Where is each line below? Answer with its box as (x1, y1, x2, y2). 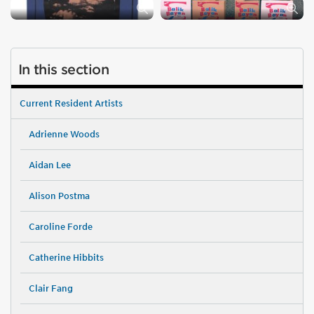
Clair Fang (28, 282, 73, 294)
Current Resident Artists (20, 97, 123, 109)
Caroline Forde (28, 221, 93, 232)
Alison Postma (28, 190, 90, 201)
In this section (18, 62, 109, 78)
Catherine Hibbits (28, 252, 104, 263)
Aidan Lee (28, 159, 71, 170)
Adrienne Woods (28, 128, 100, 139)
